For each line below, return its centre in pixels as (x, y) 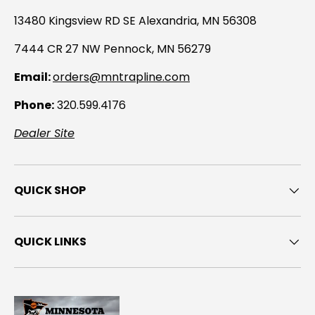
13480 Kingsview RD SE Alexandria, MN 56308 (135, 21)
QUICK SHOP (50, 191)
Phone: (34, 105)
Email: (33, 77)
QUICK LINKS (50, 242)
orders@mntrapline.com (121, 77)
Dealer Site (44, 134)
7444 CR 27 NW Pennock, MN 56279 (112, 49)
